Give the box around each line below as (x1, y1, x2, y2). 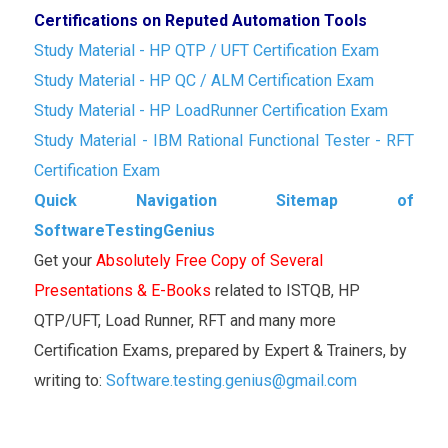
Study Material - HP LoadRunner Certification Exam (34, 100, 388, 120)
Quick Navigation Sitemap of (34, 190, 414, 210)
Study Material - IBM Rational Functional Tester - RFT (34, 130, 414, 150)
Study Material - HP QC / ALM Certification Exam (34, 70, 374, 90)
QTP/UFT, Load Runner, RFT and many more (34, 310, 336, 330)
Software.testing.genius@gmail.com (106, 370, 357, 390)
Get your (34, 250, 96, 270)
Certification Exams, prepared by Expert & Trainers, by (34, 340, 407, 360)
